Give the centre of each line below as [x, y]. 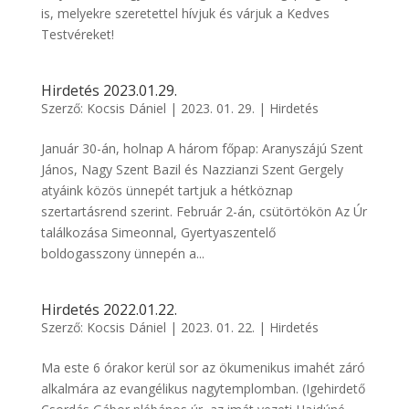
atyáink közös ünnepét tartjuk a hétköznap [167, 190]
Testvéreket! [77, 34]
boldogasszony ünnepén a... [122, 253]
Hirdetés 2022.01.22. [109, 309]
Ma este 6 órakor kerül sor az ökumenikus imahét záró [203, 367]
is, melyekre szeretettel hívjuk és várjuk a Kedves [185, 13]
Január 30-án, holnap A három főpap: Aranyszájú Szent [202, 148]
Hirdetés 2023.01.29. [109, 90]
